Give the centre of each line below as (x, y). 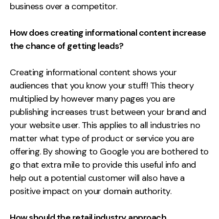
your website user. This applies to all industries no (105, 125)
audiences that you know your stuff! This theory (102, 85)
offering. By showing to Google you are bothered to (109, 151)
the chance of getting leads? (67, 46)
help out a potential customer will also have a (97, 178)
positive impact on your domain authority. (91, 191)
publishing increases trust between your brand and (108, 112)
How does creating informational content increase (108, 33)
